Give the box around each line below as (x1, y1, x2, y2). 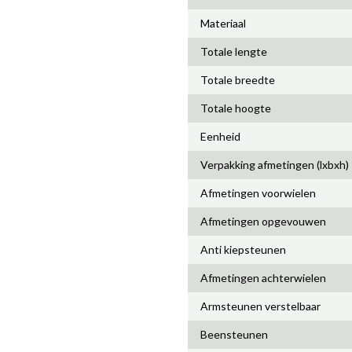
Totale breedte (200, 73, 275, 86)
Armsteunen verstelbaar (200, 299, 321, 313)
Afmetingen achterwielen (200, 271, 326, 284)
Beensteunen (200, 328, 268, 341)
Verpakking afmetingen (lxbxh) (200, 158, 349, 171)
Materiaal (200, 16, 246, 30)
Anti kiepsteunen (200, 243, 286, 256)
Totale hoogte (200, 101, 271, 115)
